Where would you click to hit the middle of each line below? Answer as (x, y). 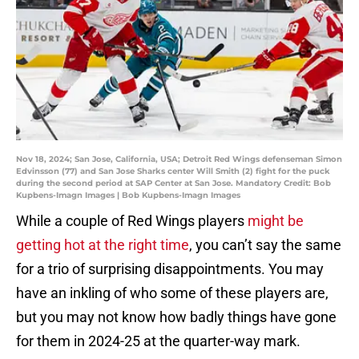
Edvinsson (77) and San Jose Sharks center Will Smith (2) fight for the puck (173, 171)
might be (276, 221)
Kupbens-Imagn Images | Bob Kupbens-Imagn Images (128, 196)
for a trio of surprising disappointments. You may (170, 269)
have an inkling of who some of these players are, (172, 293)
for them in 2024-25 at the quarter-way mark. (160, 341)
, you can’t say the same (265, 245)
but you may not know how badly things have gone (176, 317)
